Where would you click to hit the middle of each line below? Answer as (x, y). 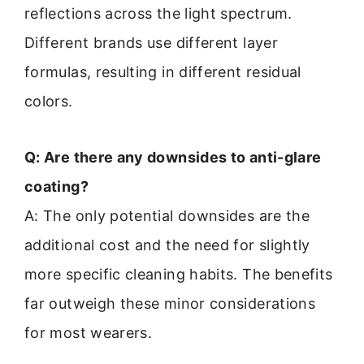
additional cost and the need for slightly (167, 245)
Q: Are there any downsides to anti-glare (173, 157)
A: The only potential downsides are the (167, 215)
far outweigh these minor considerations (170, 303)
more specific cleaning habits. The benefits (179, 274)
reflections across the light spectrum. (158, 14)
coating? (56, 186)
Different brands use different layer (151, 43)
